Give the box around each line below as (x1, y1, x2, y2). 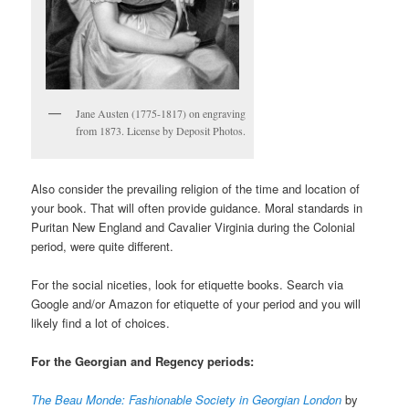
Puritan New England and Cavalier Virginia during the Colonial (31, 217, 356, 236)
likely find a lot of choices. (31, 313, 171, 331)
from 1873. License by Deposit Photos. (76, 123, 246, 139)
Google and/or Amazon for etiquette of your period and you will (31, 294, 362, 312)
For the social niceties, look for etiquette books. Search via (31, 275, 344, 293)
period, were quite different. (31, 236, 174, 255)
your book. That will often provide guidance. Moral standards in (31, 198, 363, 216)
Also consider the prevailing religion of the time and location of (31, 179, 361, 197)
